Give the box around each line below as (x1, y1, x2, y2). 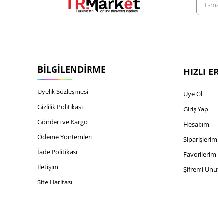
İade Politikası (37, 147, 77, 157)
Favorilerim (183, 150, 216, 159)
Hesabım (183, 120, 209, 129)
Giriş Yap (183, 105, 208, 114)
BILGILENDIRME (37, 63, 106, 75)
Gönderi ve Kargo (37, 117, 88, 127)
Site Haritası (37, 178, 72, 187)
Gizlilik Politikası (37, 102, 83, 111)
